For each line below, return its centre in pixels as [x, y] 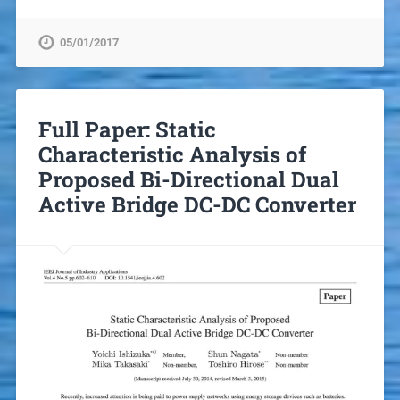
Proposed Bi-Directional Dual [188, 180]
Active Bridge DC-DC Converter [197, 205]
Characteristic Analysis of [172, 155]
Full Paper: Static [127, 130]
